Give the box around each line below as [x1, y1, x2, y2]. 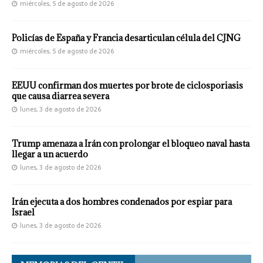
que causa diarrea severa [12, 90, 109, 102]
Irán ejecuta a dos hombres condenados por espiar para [12, 195, 232, 207]
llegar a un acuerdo [12, 148, 88, 160]
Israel [12, 206, 35, 218]
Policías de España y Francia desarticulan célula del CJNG [12, 32, 242, 43]
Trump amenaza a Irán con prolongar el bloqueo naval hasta [12, 137, 249, 149]
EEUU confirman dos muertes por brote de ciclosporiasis [12, 79, 243, 91]
